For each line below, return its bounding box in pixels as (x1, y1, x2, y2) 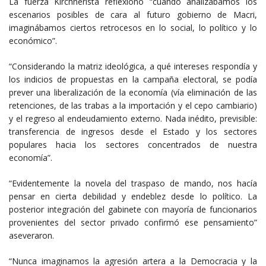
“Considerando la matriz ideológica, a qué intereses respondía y (9, 60, 257, 72)
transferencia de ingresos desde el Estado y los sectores (9, 125, 257, 137)
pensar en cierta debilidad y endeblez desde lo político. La (9, 190, 257, 202)
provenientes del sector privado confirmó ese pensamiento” (9, 216, 257, 228)
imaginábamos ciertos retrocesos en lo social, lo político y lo (9, 21, 257, 33)
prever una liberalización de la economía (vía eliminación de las (9, 86, 257, 98)
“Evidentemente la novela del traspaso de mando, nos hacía (9, 177, 257, 189)
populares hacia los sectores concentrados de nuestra (9, 138, 257, 150)
